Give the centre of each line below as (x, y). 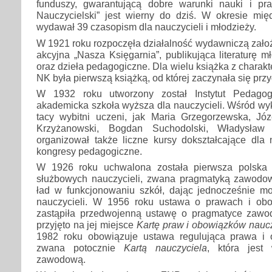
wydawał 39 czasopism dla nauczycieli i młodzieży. (146, 27)
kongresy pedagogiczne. (89, 151)
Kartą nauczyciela (165, 248)
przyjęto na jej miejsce (87, 225)
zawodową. (61, 260)
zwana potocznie (80, 248)
